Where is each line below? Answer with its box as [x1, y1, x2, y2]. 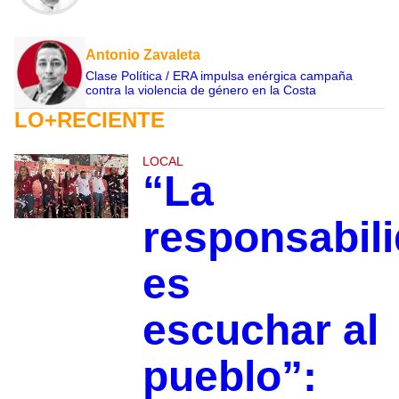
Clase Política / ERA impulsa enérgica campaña [85, 68, 353, 83]
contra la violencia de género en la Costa [85, 82, 316, 97]
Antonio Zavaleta [85, 46, 200, 62]
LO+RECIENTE [14, 107, 165, 132]
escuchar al [142, 305, 379, 354]
